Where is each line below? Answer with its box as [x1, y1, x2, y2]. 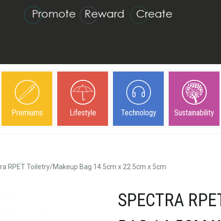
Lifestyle [69, 108, 96, 117]
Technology [120, 108, 156, 117]
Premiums [11, 108, 43, 117]
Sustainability [174, 108, 214, 117]
